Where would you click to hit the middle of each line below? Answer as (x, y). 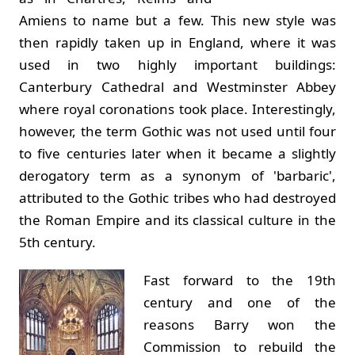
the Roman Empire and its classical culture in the (177, 219)
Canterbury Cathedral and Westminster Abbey (177, 86)
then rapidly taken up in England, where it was (177, 42)
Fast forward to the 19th (240, 280)
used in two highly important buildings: (177, 64)
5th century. (57, 242)
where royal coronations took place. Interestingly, (177, 109)
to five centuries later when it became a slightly (177, 153)
